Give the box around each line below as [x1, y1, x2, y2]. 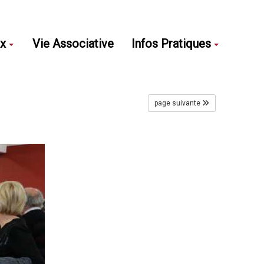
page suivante [154, 99, 200, 107]
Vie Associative [32, 36, 114, 51]
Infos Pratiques [131, 36, 211, 51]
